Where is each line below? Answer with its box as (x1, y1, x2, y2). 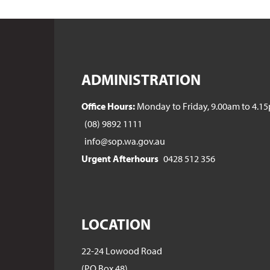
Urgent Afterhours (81, 152, 159, 165)
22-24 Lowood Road (81, 245, 162, 257)
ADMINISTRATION (81, 70, 201, 89)
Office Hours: (81, 100, 135, 112)
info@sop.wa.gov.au (84, 135, 165, 147)
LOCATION (81, 215, 151, 233)
